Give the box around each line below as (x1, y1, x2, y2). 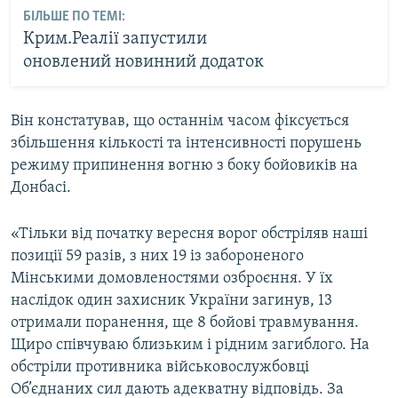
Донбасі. (11, 179, 71, 196)
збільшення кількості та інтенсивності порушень (11, 134, 362, 152)
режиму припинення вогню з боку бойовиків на (11, 156, 358, 174)
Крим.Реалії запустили (22, 30, 207, 49)
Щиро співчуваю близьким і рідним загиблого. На (11, 336, 370, 354)
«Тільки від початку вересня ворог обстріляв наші (11, 225, 368, 243)
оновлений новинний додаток (22, 53, 264, 72)
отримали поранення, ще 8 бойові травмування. (11, 314, 359, 331)
